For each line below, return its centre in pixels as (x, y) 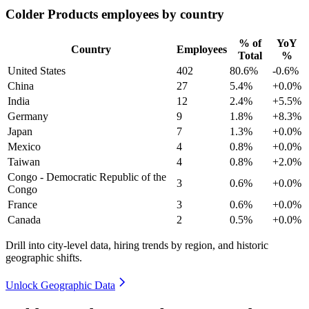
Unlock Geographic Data (60, 285)
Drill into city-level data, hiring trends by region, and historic (137, 245)
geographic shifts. (44, 257)
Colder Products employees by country (115, 14)
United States (37, 70)
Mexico (24, 146)
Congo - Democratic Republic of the (87, 177)
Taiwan (24, 161)
